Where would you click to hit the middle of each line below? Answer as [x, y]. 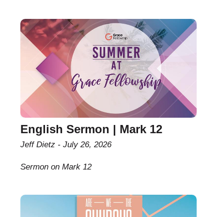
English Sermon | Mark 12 [92, 129]
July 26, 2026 [87, 144]
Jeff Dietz [38, 144]
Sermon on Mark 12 [56, 167]
